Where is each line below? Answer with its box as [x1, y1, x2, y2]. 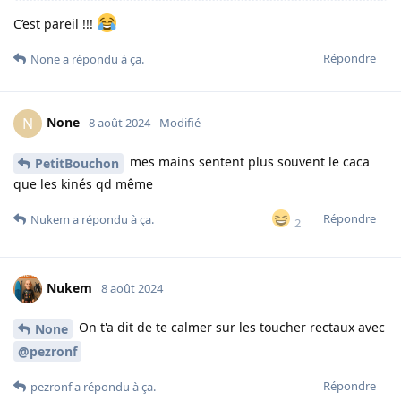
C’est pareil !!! [13, 15, 97, 33]
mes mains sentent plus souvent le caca [126, 153, 370, 171]
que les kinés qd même [13, 175, 153, 193]
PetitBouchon [35, 155, 119, 173]
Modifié [159, 115, 200, 132]
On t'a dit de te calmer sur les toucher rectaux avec [75, 319, 385, 337]
